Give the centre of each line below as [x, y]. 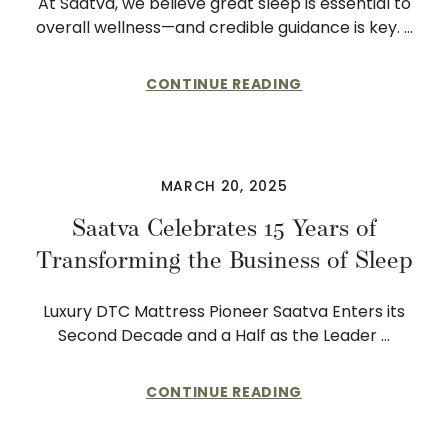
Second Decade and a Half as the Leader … [224, 335]
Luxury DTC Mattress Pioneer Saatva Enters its [224, 311]
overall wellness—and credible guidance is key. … [224, 27]
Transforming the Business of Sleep [224, 260]
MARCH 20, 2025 [224, 186]
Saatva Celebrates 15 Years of [224, 228]
